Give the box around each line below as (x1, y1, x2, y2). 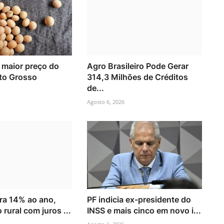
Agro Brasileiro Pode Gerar (86, 60, 188, 71)
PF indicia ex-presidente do (86, 194, 191, 205)
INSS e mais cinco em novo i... (86, 205, 201, 216)
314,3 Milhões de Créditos (86, 71, 188, 82)
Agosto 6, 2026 (86, 97, 124, 105)
